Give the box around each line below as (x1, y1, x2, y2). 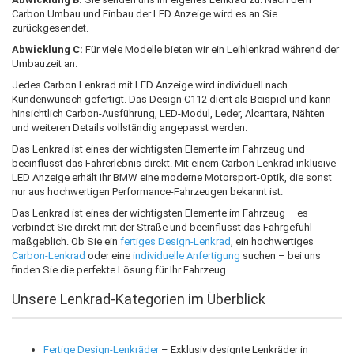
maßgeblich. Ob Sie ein (12, 235, 120, 247)
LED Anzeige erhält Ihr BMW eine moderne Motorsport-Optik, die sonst (12, 171, 332, 183)
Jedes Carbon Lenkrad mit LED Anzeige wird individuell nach (12, 78, 288, 91)
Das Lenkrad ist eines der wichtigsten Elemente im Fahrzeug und (12, 142, 305, 155)
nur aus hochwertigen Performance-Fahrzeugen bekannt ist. (12, 185, 283, 198)
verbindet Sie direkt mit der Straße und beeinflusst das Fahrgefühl (12, 220, 312, 233)
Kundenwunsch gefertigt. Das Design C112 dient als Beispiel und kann (12, 92, 331, 105)
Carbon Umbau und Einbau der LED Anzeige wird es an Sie (12, 7, 277, 20)
